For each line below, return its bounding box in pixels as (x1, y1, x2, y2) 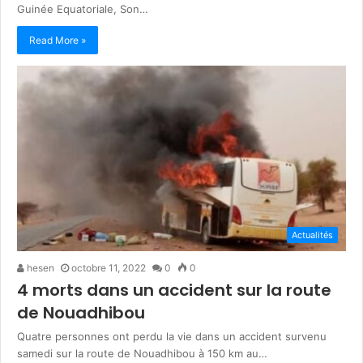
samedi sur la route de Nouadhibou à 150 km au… (17, 346, 267, 360)
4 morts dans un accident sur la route (17, 278, 331, 301)
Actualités (292, 228, 333, 241)
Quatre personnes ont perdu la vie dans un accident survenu (17, 329, 327, 343)
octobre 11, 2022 (71, 261, 146, 274)
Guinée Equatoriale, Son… (17, 2, 148, 15)
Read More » (29, 33, 86, 46)
